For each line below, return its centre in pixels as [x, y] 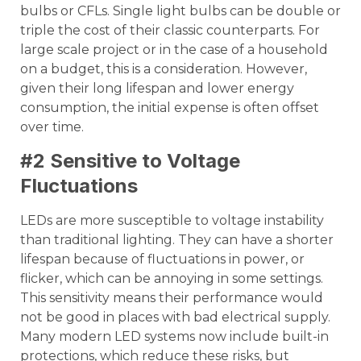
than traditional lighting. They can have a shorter [177, 240]
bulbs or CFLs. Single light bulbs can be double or [180, 10]
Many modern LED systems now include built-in [174, 337]
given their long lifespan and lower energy [157, 88]
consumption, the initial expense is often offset [170, 107]
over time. [52, 127]
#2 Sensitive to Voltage [130, 161]
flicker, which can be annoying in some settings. [172, 279]
